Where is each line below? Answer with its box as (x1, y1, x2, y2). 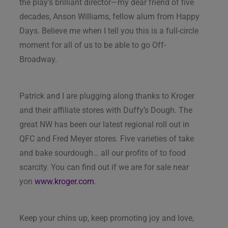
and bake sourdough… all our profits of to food (19, 148, 186, 158)
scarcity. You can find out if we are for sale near (19, 162, 189, 172)
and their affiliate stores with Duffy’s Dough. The (19, 105, 192, 115)
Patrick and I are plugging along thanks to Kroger (19, 91, 194, 101)
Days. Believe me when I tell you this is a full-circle (19, 25, 198, 36)
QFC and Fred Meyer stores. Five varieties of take (19, 133, 194, 144)
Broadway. (19, 54, 57, 64)
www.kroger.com (35, 176, 94, 186)
